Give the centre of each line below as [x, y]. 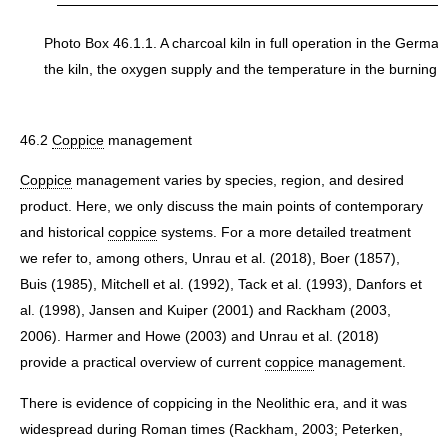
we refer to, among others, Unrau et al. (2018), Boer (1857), [210, 258]
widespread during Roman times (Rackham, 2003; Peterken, [211, 428]
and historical [64, 232]
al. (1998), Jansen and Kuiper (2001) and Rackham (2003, [205, 310]
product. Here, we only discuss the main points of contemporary [221, 206]
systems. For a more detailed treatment [284, 232]
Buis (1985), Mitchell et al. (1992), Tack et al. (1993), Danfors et [221, 284]
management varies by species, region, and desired [238, 180]
